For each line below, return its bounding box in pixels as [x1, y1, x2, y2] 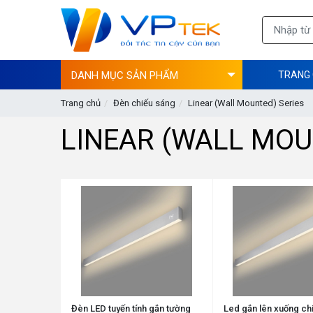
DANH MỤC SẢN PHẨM [71, 68, 178, 82]
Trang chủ [61, 97, 101, 108]
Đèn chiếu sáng [113, 97, 175, 108]
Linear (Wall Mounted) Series [188, 97, 304, 108]
